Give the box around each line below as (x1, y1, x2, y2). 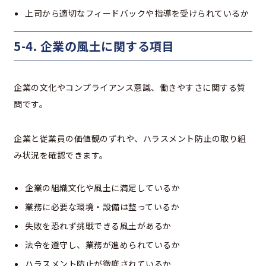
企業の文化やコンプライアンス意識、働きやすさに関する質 (14, 81, 246, 94)
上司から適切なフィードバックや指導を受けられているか (25, 7, 249, 20)
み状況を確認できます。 (14, 149, 108, 161)
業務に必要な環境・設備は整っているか (25, 201, 179, 213)
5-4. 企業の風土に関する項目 (14, 37, 174, 55)
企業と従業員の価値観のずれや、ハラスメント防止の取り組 (14, 132, 246, 145)
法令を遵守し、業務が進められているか (25, 239, 180, 251)
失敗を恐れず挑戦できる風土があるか (25, 220, 172, 232)
